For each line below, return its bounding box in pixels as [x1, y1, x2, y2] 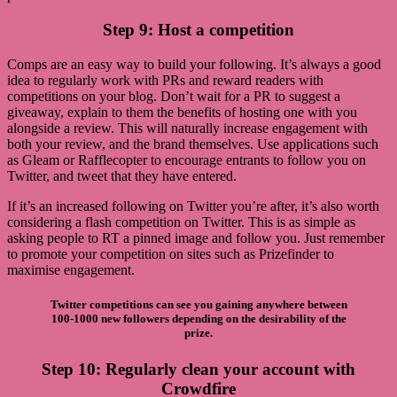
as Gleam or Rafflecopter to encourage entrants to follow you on [7, 152, 366, 167]
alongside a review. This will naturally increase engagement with [7, 120, 368, 136]
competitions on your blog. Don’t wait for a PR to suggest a [7, 88, 340, 104]
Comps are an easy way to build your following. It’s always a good [7, 56, 381, 72]
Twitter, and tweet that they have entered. [7, 167, 237, 183]
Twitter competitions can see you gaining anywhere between [50, 297, 347, 311]
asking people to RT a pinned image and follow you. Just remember [7, 230, 385, 245]
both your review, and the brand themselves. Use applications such [7, 136, 378, 152]
